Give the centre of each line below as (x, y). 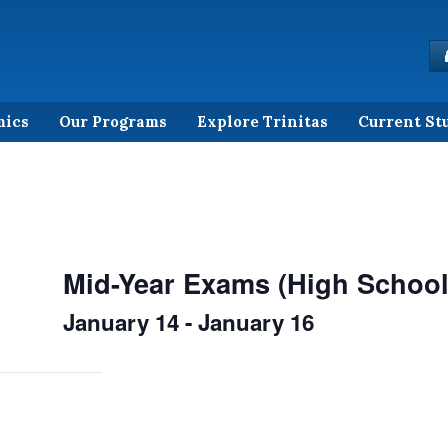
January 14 (120, 321)
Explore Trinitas (262, 121)
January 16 (255, 321)
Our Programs (113, 121)
